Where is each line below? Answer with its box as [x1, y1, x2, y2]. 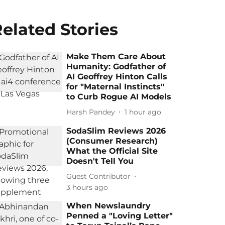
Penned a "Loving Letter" [66, 211, 173, 220]
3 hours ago [66, 183, 108, 192]
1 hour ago [125, 107, 162, 117]
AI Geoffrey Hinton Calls [66, 72, 168, 81]
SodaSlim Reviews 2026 [66, 126, 166, 136]
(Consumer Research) [66, 136, 158, 146]
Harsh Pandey [66, 107, 116, 117]
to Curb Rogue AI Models [66, 92, 172, 101]
